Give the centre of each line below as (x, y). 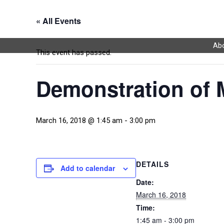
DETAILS (152, 164)
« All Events (58, 21)
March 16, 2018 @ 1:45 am (79, 120)
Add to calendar (88, 168)
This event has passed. (74, 52)
